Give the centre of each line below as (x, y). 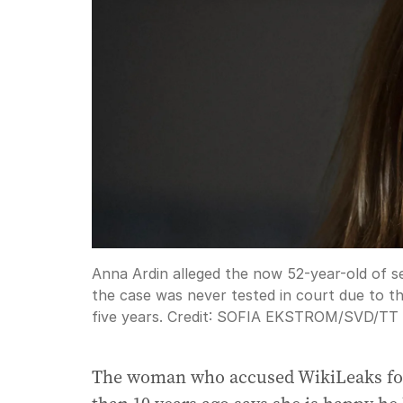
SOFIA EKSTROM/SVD (295, 317)
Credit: (190, 317)
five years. (127, 317)
